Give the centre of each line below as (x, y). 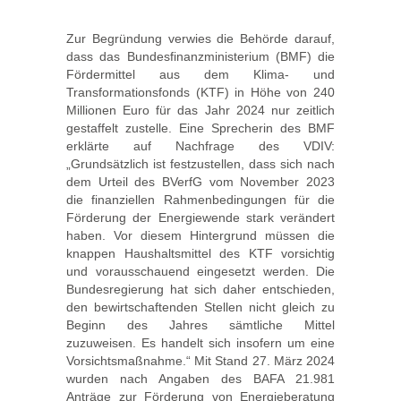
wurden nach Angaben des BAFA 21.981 (200, 379)
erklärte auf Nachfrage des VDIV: (200, 146)
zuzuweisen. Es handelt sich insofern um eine (200, 343)
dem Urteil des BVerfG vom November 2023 (200, 182)
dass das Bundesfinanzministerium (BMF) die (200, 56)
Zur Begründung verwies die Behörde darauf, (200, 38)
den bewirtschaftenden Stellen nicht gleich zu (200, 307)
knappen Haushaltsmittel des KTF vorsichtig (200, 253)
